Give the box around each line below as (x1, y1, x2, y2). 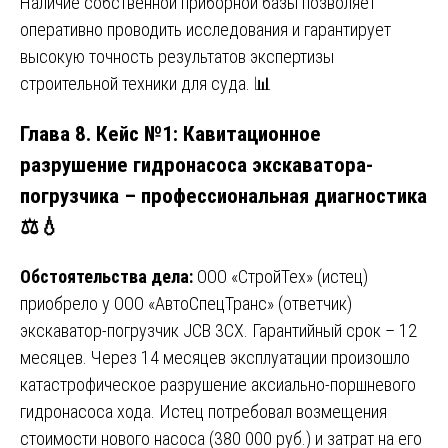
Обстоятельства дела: (20, 265, 193, 287)
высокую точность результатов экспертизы (20, 45, 334, 67)
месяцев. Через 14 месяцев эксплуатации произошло (20, 346, 410, 368)
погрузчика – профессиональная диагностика (20, 182, 427, 208)
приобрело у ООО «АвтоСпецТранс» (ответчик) (20, 292, 352, 314)
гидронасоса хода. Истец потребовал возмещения (20, 400, 387, 422)
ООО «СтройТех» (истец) (193, 265, 368, 287)
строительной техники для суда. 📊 (20, 72, 272, 94)
